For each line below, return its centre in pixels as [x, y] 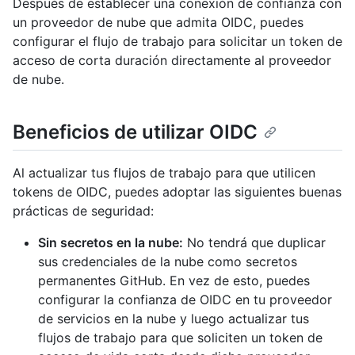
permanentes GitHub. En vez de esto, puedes [174, 281]
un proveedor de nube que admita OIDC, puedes [158, 23]
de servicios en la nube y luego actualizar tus [174, 319]
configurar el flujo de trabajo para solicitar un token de [177, 42]
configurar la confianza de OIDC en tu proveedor [185, 300]
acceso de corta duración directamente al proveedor [172, 61]
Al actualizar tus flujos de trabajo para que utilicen [164, 173]
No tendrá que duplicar [254, 243]
